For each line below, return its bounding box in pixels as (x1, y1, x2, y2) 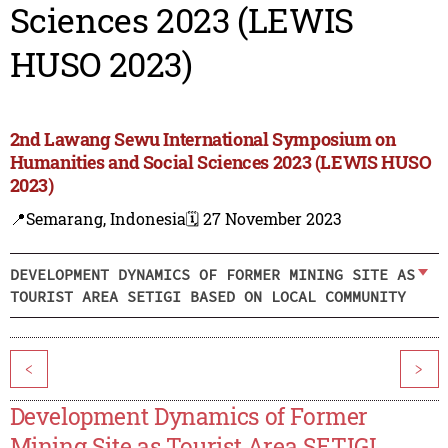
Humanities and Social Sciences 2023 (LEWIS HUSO (9, 150, 432, 175)
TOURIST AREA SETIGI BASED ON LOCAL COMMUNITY (9, 286, 406, 306)
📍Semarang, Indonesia (9, 208, 186, 230)
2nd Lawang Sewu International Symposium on (9, 127, 396, 152)
